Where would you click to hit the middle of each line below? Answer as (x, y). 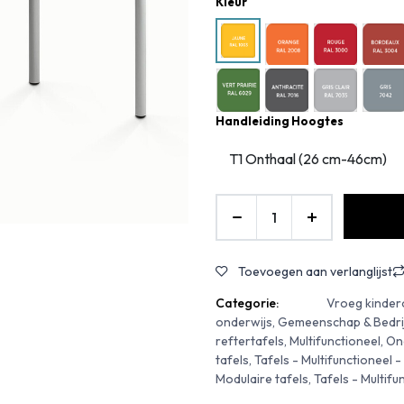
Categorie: (247, 303)
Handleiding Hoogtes (280, 120)
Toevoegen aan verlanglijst (315, 272)
